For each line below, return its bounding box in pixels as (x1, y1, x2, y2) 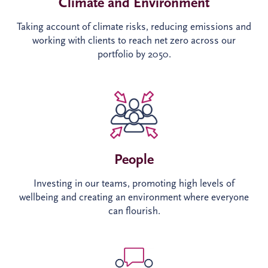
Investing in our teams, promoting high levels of (33, 177, 234, 189)
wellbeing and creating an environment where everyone (19, 191, 249, 203)
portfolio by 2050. (97, 48, 171, 60)
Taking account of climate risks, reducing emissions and (17, 21, 251, 33)
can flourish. (108, 205, 160, 217)
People (114, 150, 154, 167)
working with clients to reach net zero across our (32, 35, 236, 47)
